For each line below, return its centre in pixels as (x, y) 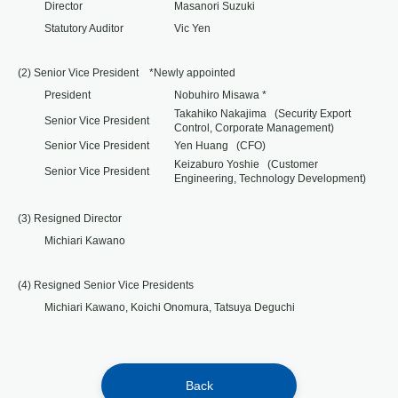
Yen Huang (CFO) (220, 146)
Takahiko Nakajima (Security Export (263, 114)
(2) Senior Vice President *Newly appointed (127, 73)
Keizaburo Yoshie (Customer (246, 164)
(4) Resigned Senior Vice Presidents (106, 285)
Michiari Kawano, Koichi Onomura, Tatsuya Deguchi (170, 307)
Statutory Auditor (84, 28)
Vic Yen (192, 28)
